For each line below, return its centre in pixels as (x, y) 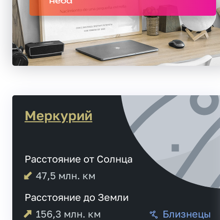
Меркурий (58, 115)
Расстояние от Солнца (79, 158)
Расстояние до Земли (77, 197)
